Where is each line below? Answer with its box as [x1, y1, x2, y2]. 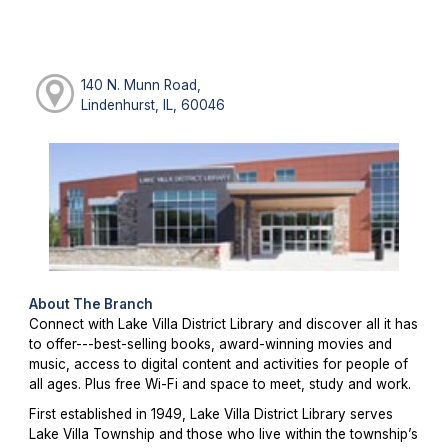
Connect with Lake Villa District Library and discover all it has [28, 316, 418, 333]
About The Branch [28, 296, 153, 313]
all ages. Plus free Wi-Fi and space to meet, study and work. [28, 376, 411, 393]
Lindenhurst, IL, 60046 [81, 96, 226, 113]
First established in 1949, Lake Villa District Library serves [28, 406, 393, 423]
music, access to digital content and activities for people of [28, 356, 408, 373]
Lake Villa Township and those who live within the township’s [28, 426, 418, 443]
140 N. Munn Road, [81, 76, 202, 93]
